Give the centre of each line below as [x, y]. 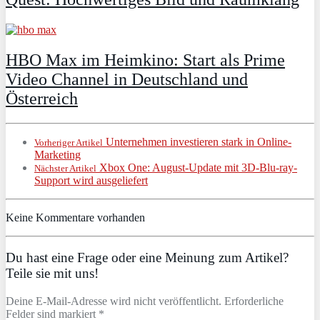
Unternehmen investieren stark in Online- [197, 141]
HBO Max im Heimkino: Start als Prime [145, 60]
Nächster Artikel [65, 168]
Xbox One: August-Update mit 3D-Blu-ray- [197, 167]
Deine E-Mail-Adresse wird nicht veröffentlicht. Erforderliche [145, 301]
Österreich [42, 98]
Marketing [57, 154]
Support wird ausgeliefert [91, 180]
